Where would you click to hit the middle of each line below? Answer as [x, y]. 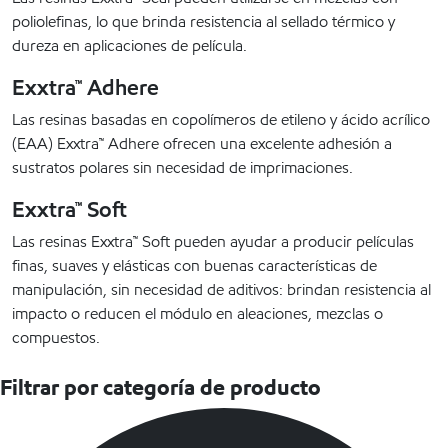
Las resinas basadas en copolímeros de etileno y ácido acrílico [221, 120]
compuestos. [56, 338]
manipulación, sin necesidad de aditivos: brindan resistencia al [221, 290]
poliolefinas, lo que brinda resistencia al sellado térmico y [203, 22]
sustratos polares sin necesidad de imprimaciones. [182, 168]
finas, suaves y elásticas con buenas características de [194, 266]
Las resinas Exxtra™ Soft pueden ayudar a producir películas [213, 242]
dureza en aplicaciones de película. [129, 46]
